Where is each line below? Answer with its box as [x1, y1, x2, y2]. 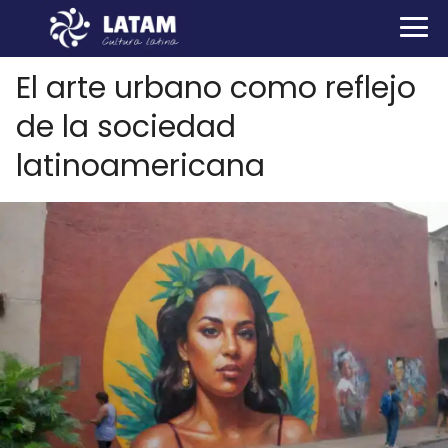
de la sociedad [16, 106, 236, 148]
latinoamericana [16, 145, 265, 187]
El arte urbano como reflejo [16, 67, 416, 109]
